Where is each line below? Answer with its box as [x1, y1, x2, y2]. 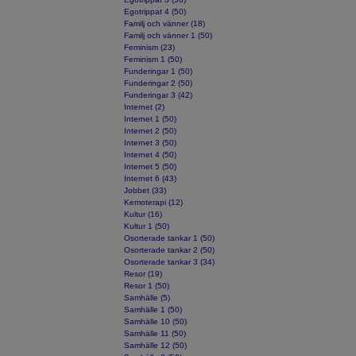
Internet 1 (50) [124, 114, 177, 123]
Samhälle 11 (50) [124, 329, 187, 338]
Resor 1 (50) [124, 281, 170, 290]
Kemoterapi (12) [124, 198, 184, 207]
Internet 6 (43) [124, 174, 177, 183]
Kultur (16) [124, 210, 163, 219]
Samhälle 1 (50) [124, 305, 183, 314]
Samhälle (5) [124, 293, 171, 302]
